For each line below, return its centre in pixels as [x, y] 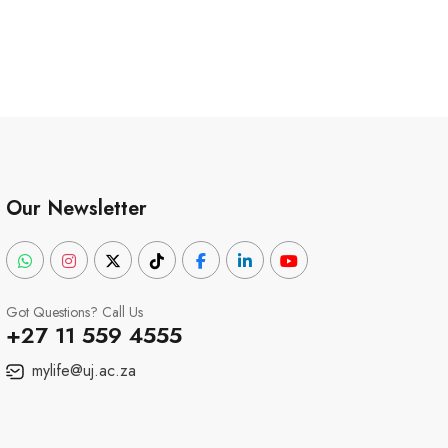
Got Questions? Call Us [74, 312]
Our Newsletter [76, 208]
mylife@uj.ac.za [81, 370]
